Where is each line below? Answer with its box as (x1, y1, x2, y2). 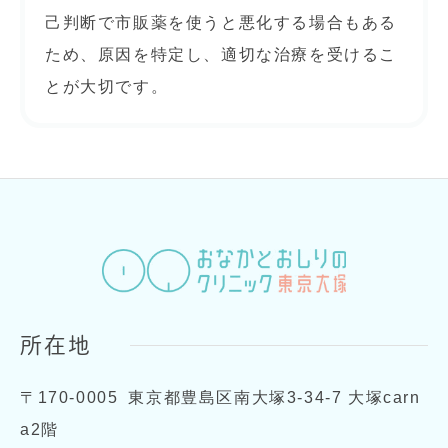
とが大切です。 (45, 78, 169, 95)
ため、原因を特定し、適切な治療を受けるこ (45, 46, 397, 63)
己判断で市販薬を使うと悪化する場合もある (45, 14, 397, 31)
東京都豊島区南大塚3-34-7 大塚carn (128, 389, 421, 407)
